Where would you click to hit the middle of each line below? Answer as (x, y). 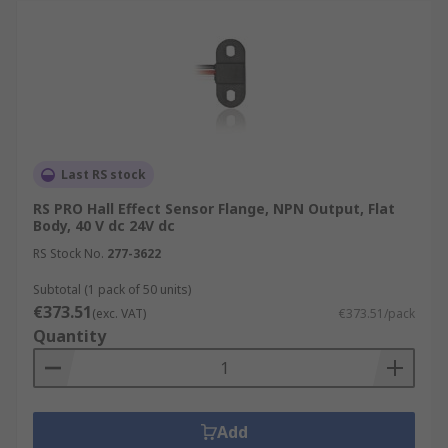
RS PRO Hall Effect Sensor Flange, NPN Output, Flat (214, 208)
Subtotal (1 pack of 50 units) (112, 289)
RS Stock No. (68, 253)
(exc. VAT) (119, 313)
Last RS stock (103, 174)
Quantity (69, 336)
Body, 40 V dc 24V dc (104, 225)
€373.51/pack (377, 313)
